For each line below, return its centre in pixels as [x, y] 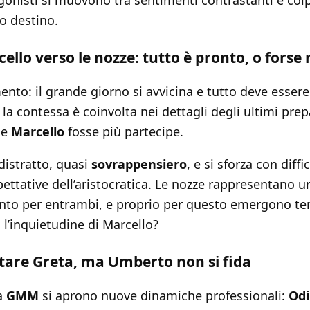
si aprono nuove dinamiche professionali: [164, 296]
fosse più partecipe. [124, 132]
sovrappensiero [139, 164]
